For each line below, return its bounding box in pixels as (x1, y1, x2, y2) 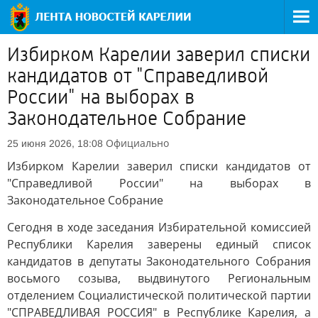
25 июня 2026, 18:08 (7, 138, 103, 149)
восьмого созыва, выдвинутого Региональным (7, 270, 311, 286)
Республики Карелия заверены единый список (7, 236, 311, 252)
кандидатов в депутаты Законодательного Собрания (7, 253, 311, 269)
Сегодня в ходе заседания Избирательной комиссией (7, 219, 311, 235)
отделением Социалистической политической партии (7, 287, 311, 303)
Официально (106, 136, 169, 150)
